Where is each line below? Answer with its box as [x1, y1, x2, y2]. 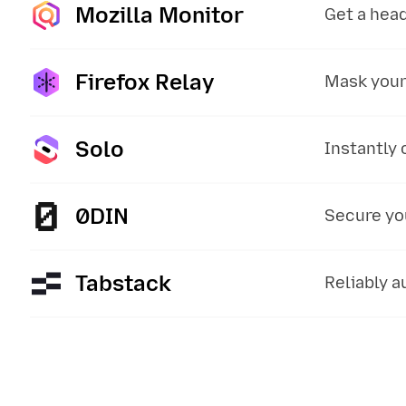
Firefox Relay [75, 69, 214, 95]
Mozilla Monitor [75, 2, 244, 28]
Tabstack [75, 270, 171, 296]
